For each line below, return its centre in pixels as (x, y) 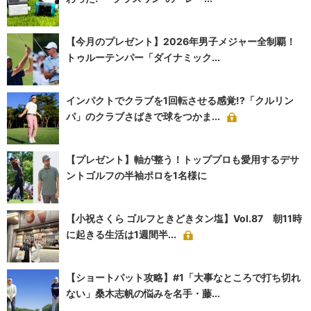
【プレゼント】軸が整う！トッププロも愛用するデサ (183, 160)
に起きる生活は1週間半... (121, 235)
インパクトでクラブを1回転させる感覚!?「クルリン (180, 101)
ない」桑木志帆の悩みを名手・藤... (143, 294)
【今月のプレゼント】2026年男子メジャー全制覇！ (181, 42)
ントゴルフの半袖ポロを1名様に (136, 176)
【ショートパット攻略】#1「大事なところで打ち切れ (183, 278)
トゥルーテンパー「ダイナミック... (143, 58)
